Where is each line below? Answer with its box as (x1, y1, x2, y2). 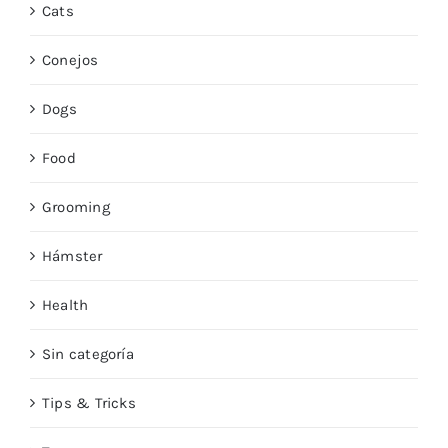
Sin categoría (42, 345, 134, 363)
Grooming (42, 198, 110, 216)
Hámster (42, 247, 103, 265)
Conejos (42, 51, 99, 69)
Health (42, 296, 89, 314)
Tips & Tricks (42, 394, 136, 412)
